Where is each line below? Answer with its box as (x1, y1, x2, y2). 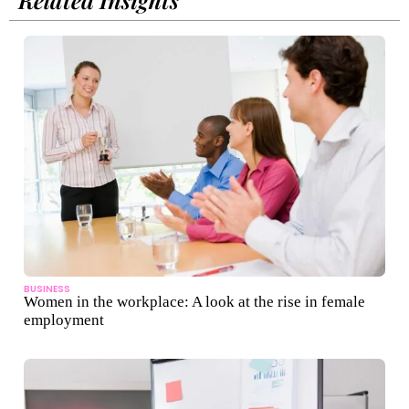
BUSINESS (24, 281, 70, 296)
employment (24, 310, 104, 329)
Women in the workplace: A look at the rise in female (24, 292, 365, 310)
